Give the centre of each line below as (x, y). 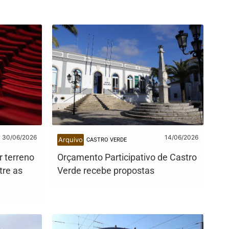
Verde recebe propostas (106, 170)
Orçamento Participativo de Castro (127, 157)
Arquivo (71, 140)
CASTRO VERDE (107, 140)
